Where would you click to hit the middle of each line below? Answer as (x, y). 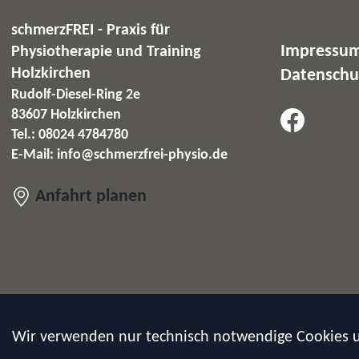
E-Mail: (34, 155)
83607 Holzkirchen (66, 115)
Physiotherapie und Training (105, 52)
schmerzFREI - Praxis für (90, 30)
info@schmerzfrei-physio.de (142, 155)
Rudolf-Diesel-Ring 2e (75, 95)
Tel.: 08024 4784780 (69, 135)
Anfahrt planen (89, 196)
